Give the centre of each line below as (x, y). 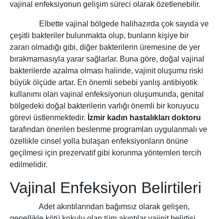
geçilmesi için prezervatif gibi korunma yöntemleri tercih (106, 153)
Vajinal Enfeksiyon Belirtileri (106, 188)
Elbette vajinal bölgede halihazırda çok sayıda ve (109, 24)
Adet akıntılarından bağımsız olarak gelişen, (100, 207)
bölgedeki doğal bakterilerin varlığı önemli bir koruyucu (104, 106)
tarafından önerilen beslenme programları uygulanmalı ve (109, 130)
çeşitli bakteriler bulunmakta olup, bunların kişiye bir (99, 36)
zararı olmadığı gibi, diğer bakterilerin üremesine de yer (105, 47)
